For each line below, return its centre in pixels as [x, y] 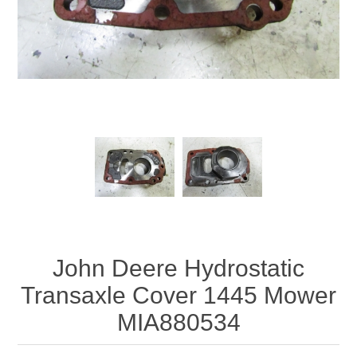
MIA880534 [178, 322]
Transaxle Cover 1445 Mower [178, 295]
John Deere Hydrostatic [178, 268]
